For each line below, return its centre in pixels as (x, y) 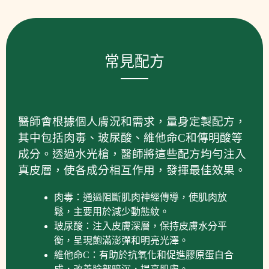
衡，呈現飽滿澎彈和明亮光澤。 (121, 241)
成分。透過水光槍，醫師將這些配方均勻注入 (132, 154)
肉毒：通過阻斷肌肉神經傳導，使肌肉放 (141, 198)
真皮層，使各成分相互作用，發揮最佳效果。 (132, 171)
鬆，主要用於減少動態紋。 (112, 212)
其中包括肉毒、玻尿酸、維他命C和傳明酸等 (130, 138)
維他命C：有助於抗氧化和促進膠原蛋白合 (144, 255)
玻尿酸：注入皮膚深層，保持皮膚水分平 (141, 226)
